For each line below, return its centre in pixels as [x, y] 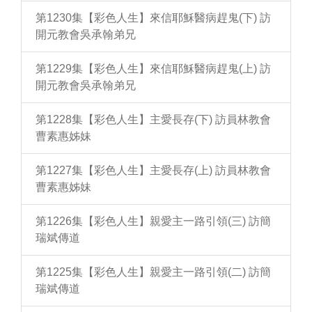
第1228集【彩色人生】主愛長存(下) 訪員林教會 [153, 119]
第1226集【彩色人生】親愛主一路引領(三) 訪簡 [153, 221]
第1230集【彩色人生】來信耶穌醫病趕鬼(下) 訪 [153, 18]
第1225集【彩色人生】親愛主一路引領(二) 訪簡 [153, 272]
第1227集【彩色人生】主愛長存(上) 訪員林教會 [153, 170]
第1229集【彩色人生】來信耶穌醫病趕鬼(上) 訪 [153, 69]
